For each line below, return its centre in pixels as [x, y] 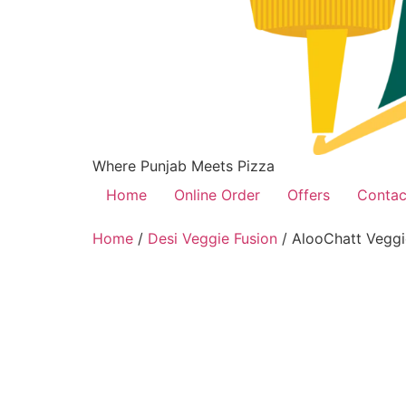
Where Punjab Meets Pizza [184, 165]
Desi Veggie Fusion [213, 238]
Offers [309, 194]
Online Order [217, 194]
